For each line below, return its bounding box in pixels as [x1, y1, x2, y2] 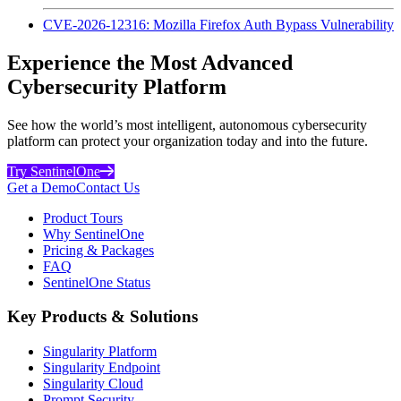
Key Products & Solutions [7, 307, 198, 327]
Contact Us [76, 179, 140, 195]
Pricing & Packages [43, 242, 154, 258]
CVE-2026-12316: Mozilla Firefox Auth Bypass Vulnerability [43, 16, 394, 32]
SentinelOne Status [43, 274, 150, 290]
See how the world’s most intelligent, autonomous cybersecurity [7, 116, 367, 132]
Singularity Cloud [43, 376, 143, 391]
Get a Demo [7, 179, 76, 195]
